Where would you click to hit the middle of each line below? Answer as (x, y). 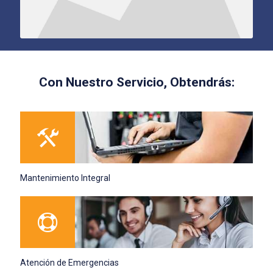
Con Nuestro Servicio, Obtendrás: (136, 82)
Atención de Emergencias (69, 262)
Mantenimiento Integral (65, 178)
